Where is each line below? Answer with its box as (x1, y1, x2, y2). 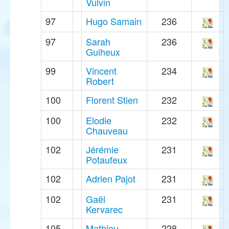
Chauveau (86, 124, 128, 138)
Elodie (86, 113, 111, 127)
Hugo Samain (86, 14, 142, 28)
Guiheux (86, 45, 120, 59)
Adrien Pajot (86, 172, 135, 186)
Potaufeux (86, 153, 127, 167)
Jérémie (86, 143, 119, 156)
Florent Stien (86, 93, 138, 107)
